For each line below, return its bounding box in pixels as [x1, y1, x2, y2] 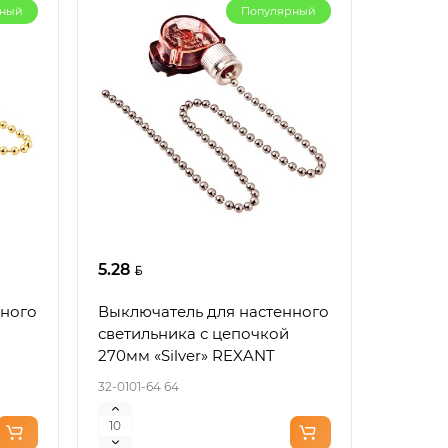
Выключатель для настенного [98, 301, 330, 321]
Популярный [240, 4, 316, 19]
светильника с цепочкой [98, 323, 290, 343]
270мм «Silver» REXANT [98, 345, 276, 365]
